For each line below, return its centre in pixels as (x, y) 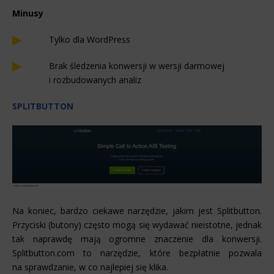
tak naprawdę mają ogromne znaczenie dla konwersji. (137, 239)
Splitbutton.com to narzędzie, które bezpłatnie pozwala (137, 253)
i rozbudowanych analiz (95, 80)
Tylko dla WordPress (90, 40)
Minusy (28, 13)
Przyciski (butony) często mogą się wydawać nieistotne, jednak (137, 225)
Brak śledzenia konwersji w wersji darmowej (137, 66)
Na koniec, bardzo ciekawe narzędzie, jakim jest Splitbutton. (137, 211)
